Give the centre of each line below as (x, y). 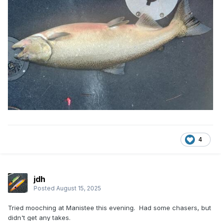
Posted (45, 188)
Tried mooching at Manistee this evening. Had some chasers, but (110, 208)
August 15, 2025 (79, 188)
